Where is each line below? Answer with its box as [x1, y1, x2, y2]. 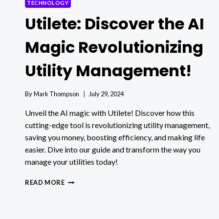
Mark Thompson [34, 90, 80, 98]
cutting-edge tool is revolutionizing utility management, [25, 120, 210, 130]
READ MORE [25, 178, 65, 187]
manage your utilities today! [25, 157, 118, 167]
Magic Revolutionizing [25, 36, 203, 59]
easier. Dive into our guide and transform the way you [25, 145, 200, 154]
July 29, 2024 [89, 90, 124, 98]
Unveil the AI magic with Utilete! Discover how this [25, 108, 195, 118]
